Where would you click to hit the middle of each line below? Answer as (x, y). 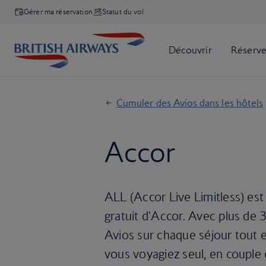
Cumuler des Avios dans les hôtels (190, 103)
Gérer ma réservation (58, 12)
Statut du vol (123, 12)
